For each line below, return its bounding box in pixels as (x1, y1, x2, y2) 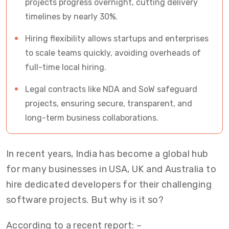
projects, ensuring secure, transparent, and (25, 99, 192, 108)
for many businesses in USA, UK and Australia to (6, 164, 216, 175)
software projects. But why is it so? (6, 194, 164, 205)
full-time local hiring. (25, 62, 106, 72)
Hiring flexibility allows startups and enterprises (25, 34, 209, 43)
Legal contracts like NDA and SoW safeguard (25, 84, 197, 94)
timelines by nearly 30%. (25, 12, 118, 21)
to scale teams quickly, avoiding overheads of (25, 48, 201, 58)
